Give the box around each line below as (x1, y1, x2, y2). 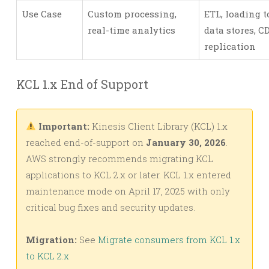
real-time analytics (88, 23, 175, 36)
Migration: (26, 233, 77, 246)
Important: (36, 119, 90, 132)
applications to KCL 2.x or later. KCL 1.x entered (26, 168, 231, 181)
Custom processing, (88, 7, 177, 20)
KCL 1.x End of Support (16, 76, 148, 92)
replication (204, 40, 256, 52)
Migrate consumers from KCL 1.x (98, 233, 240, 246)
